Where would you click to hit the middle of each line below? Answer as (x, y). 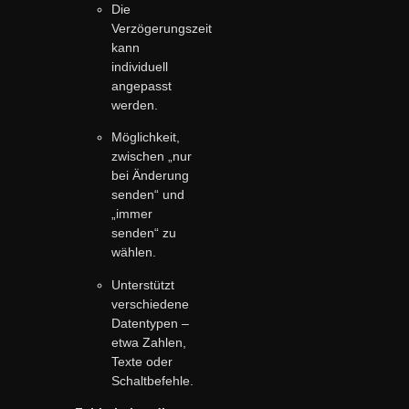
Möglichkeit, (146, 137)
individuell (140, 66)
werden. (135, 105)
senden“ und (148, 195)
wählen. (134, 252)
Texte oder (142, 361)
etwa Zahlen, (149, 342)
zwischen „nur (152, 157)
